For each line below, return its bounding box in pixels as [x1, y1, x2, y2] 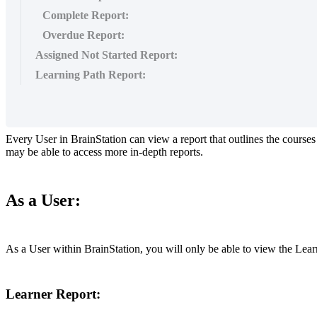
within [53, 242, 81, 255]
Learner [6, 287, 52, 302]
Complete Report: [42, 8, 129, 21]
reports [170, 145, 200, 158]
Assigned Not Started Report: [35, 48, 178, 61]
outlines [229, 132, 263, 145]
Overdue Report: [42, 28, 125, 41]
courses [282, 132, 316, 145]
